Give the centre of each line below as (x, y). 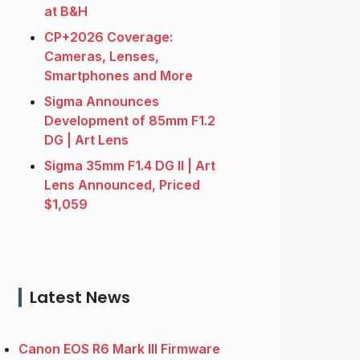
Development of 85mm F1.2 (130, 121)
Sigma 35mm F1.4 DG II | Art (130, 166)
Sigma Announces (102, 102)
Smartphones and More (119, 76)
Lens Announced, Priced (122, 185)
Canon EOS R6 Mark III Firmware (119, 349)
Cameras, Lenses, (102, 57)
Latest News (80, 298)
